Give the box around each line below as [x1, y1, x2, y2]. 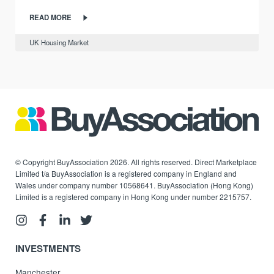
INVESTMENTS [15, 242, 81, 256]
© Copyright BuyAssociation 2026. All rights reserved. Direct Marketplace [15, 156, 257, 167]
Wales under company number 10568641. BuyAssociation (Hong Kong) [15, 179, 254, 190]
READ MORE [29, 12, 72, 22]
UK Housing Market [29, 37, 89, 48]
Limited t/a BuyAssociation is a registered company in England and [15, 168, 237, 179]
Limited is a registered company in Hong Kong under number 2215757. [15, 191, 252, 202]
